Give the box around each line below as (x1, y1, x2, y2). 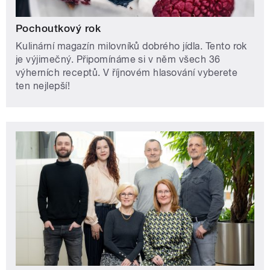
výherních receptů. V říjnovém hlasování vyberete (16, 67, 238, 79)
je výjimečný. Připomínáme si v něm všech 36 (16, 54, 221, 66)
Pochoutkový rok (16, 22, 101, 35)
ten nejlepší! (16, 80, 71, 92)
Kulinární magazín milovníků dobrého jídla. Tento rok (16, 40, 247, 52)
